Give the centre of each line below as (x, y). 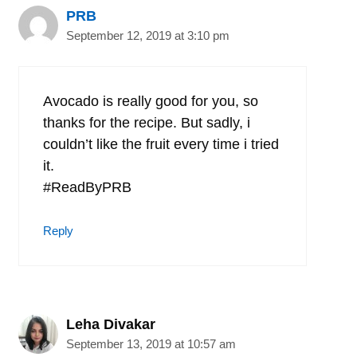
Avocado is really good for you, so (151, 101)
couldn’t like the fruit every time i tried (161, 144)
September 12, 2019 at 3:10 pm (148, 35)
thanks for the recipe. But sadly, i (147, 122)
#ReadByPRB (87, 187)
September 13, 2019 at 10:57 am (151, 343)
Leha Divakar (111, 324)
